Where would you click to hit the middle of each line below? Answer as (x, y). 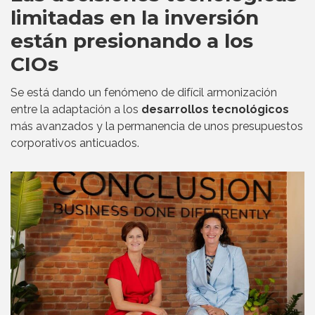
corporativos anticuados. (75, 143)
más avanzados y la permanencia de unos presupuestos (157, 127)
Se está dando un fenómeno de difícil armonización (144, 93)
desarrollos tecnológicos (215, 110)
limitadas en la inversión (135, 18)
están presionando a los (132, 41)
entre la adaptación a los (76, 110)
